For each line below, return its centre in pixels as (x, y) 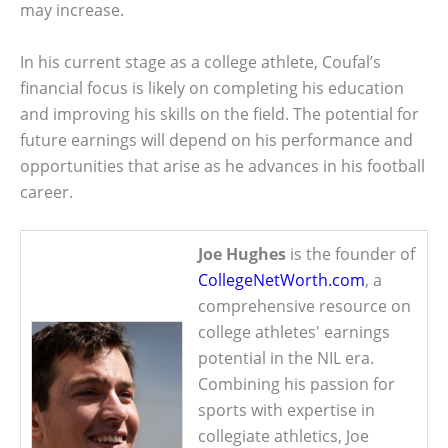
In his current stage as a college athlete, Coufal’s (200, 61)
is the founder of (350, 254)
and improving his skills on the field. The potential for (219, 113)
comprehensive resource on (304, 306)
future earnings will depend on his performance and (216, 139)
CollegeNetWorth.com (281, 280)
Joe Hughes (242, 254)
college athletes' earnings (294, 332)
